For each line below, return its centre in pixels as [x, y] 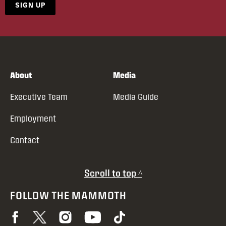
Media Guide [136, 97]
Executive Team [39, 97]
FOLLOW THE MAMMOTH [68, 195]
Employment [33, 118]
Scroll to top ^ [113, 173]
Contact [25, 140]
